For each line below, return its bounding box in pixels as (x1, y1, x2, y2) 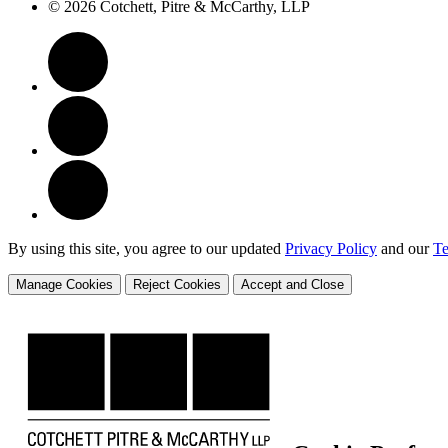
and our (377, 239, 433, 257)
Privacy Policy (285, 239, 377, 257)
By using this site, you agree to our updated (8, 239, 285, 257)
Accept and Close (241, 276, 344, 292)
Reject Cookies (133, 276, 221, 292)
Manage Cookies (16, 276, 113, 292)
